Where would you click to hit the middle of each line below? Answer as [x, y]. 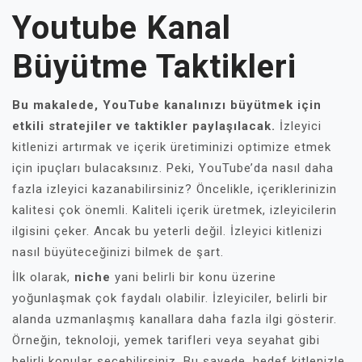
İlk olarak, [43, 277]
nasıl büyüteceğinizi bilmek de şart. [118, 252]
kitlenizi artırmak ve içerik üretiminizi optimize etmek [172, 147]
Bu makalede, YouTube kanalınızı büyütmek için [167, 105]
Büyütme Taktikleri [154, 67]
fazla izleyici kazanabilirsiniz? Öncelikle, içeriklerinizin [175, 189]
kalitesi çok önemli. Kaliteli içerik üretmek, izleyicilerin [175, 210]
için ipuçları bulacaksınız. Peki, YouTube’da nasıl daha [173, 168]
